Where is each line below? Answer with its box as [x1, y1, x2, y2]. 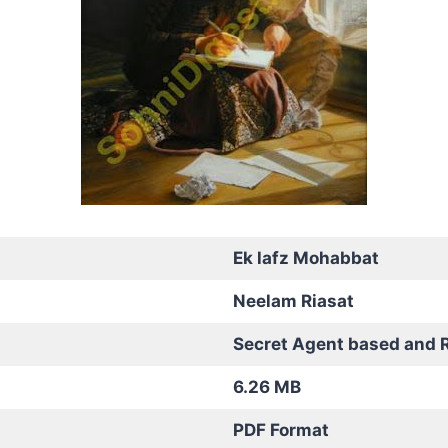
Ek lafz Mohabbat [232, 247, 379, 268]
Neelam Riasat [232, 290, 354, 311]
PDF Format [232, 419, 329, 440]
